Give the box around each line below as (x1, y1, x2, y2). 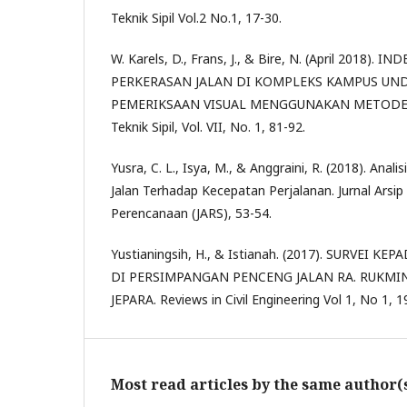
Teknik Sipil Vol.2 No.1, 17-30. (111, 9, 282, 26)
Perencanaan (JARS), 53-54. (111, 204, 272, 222)
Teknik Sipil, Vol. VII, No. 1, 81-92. (111, 118, 305, 135)
